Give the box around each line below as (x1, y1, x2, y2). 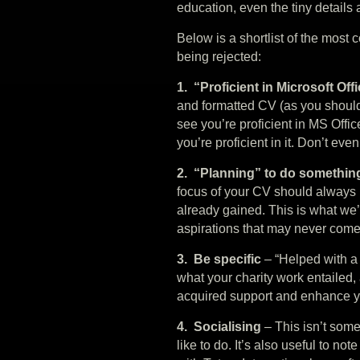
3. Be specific (177, 252, 264, 266)
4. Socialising (177, 319, 261, 333)
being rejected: (177, 49, 261, 63)
